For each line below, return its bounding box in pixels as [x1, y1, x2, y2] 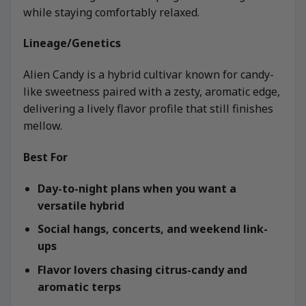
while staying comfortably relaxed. [23, 4, 199, 20]
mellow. [23, 118, 62, 134]
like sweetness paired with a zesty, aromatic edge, [23, 84, 280, 100]
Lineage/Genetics [23, 36, 121, 51]
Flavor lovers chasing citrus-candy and [37, 262, 247, 278]
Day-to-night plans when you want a [37, 180, 236, 196]
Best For [23, 150, 68, 165]
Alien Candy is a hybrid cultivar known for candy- [23, 67, 274, 83]
